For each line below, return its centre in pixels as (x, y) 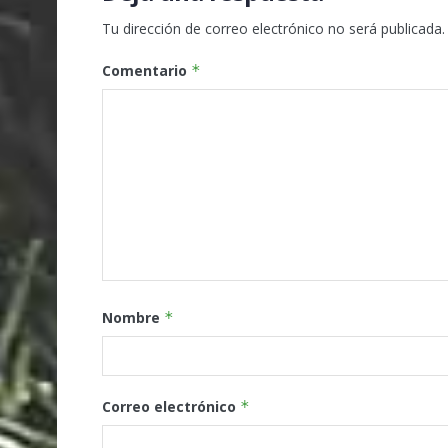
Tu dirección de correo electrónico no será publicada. (273, 29)
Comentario (146, 71)
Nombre (133, 318)
